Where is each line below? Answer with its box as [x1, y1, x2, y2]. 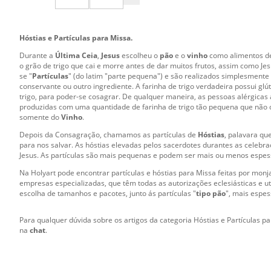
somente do [19, 111, 61, 122]
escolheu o [122, 50, 160, 60]
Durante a [19, 50, 53, 60]
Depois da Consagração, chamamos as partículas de [19, 129, 198, 140]
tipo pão [196, 188, 226, 198]
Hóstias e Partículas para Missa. [19, 32, 132, 43]
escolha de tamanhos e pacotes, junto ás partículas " [19, 188, 196, 198]
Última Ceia [53, 50, 97, 60]
